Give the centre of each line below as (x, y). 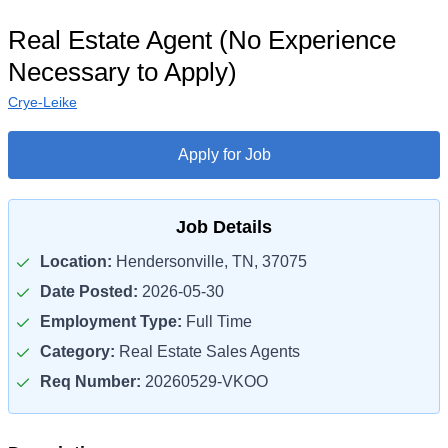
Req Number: (90, 381)
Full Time (217, 321)
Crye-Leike (42, 102)
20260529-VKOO (204, 381)
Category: (77, 351)
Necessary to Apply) (122, 72)
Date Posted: (89, 291)
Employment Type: (111, 321)
